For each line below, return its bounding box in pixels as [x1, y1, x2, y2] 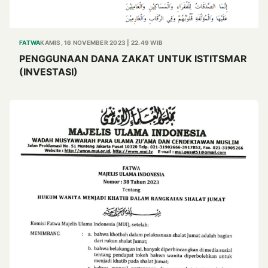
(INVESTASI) [19, 66, 78, 78]
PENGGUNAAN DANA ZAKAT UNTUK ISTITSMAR [19, 53, 194, 65]
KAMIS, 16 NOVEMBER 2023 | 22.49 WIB [40, 39, 163, 47]
